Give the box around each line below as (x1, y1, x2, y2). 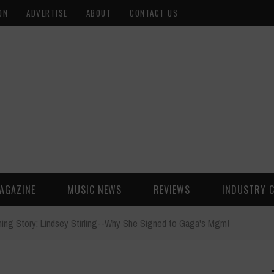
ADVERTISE (26, 7, 68, 19)
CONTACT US (130, 7, 178, 19)
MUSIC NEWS (67, 182, 122, 197)
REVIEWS (154, 182, 190, 197)
